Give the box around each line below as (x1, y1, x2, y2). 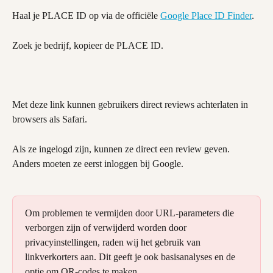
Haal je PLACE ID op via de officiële (12, 10, 160, 21)
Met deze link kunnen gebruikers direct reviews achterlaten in (12, 99, 250, 110)
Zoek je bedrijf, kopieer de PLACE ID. (12, 40, 163, 51)
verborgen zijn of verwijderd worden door (25, 222, 189, 233)
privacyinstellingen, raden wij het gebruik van (25, 237, 203, 248)
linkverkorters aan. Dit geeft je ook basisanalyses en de (25, 252, 238, 263)
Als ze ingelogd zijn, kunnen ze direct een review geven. (12, 143, 232, 154)
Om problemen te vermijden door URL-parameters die (25, 208, 236, 219)
